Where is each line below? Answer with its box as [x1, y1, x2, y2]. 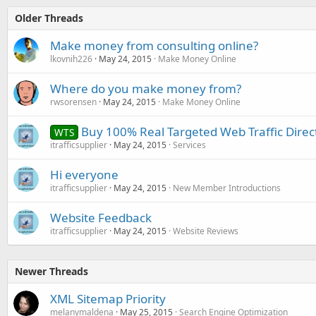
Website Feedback [50, 209, 152, 226]
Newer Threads [15, 265, 88, 278]
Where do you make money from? [50, 80, 241, 97]
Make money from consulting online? [50, 37, 258, 54]
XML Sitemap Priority [50, 291, 166, 307]
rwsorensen [50, 96, 97, 108]
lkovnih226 [50, 53, 92, 65]
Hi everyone [50, 166, 119, 183]
